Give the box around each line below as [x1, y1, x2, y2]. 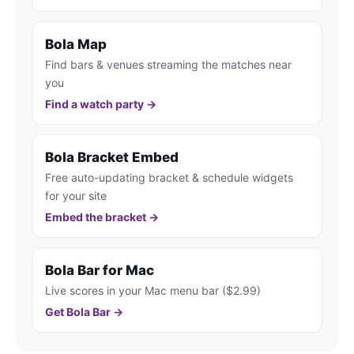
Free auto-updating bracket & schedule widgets [45, 170, 293, 184]
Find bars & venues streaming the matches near [45, 57, 292, 71]
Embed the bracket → [45, 209, 159, 224]
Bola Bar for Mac [45, 262, 154, 278]
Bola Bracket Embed [45, 149, 179, 165]
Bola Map [45, 36, 107, 52]
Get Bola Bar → [45, 304, 123, 318]
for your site [45, 188, 107, 202]
